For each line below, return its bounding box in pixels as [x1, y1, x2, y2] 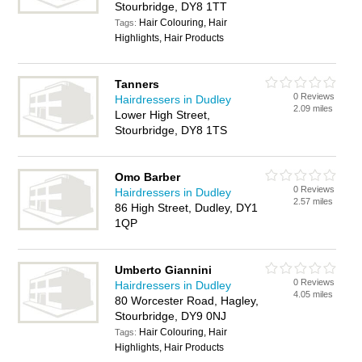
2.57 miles [293, 196, 334, 206]
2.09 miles [293, 103, 334, 113]
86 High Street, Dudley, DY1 [115, 201, 259, 214]
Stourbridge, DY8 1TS [115, 124, 228, 137]
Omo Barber [115, 170, 181, 183]
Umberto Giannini [115, 263, 213, 276]
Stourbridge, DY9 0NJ [115, 309, 227, 322]
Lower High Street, [115, 108, 211, 121]
